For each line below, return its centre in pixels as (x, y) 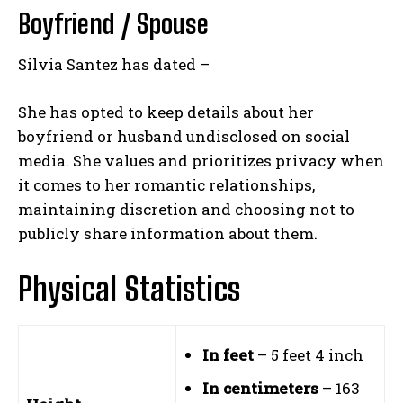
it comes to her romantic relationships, (166, 185)
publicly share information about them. (168, 234)
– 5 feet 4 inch (309, 355)
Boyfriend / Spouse (113, 24)
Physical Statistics (129, 290)
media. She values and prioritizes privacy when (201, 161)
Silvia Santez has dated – (114, 65)
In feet (228, 355)
